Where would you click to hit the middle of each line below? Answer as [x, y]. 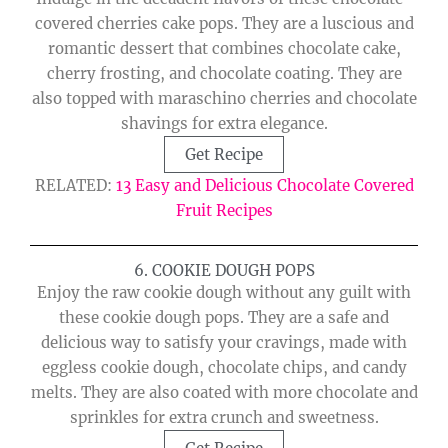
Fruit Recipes [224, 210]
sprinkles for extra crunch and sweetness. [224, 418]
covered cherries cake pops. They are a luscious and [224, 23]
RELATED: [75, 185]
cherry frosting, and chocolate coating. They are [224, 73]
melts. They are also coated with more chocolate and [224, 393]
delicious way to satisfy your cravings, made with [224, 343]
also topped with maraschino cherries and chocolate [224, 98]
